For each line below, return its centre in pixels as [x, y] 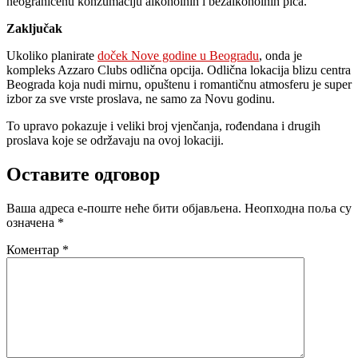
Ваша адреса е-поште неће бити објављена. [124, 209]
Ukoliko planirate [52, 56]
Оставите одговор [83, 175]
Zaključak [34, 29]
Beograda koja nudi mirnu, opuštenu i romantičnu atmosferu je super [179, 85]
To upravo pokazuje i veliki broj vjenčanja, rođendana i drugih [163, 126]
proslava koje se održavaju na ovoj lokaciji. [115, 141]
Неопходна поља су [298, 209]
